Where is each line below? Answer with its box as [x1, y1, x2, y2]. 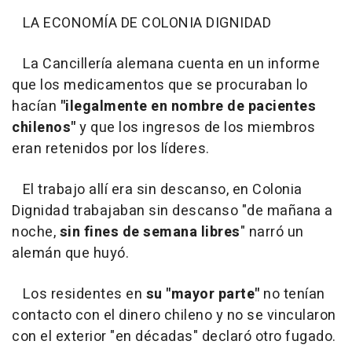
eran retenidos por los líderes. [12, 138, 210, 159]
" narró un [240, 222, 304, 243]
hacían [12, 96, 60, 117]
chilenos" [12, 117, 76, 138]
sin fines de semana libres [59, 222, 240, 243]
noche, [12, 222, 60, 243]
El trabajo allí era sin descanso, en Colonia [12, 179, 302, 200]
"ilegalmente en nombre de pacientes [60, 96, 316, 117]
